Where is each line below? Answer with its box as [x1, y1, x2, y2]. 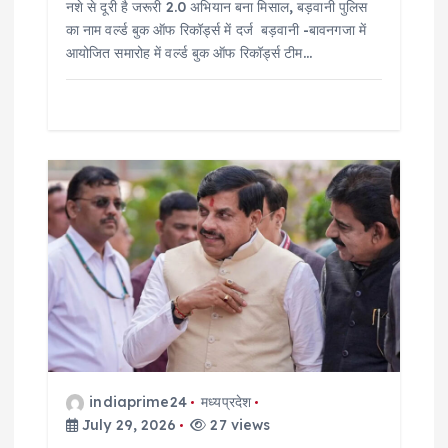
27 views [206, 416, 271, 435]
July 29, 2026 [77, 416, 176, 435]
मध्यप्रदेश [201, 393, 252, 412]
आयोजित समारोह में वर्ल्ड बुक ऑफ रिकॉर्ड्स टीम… [65, 44, 312, 63]
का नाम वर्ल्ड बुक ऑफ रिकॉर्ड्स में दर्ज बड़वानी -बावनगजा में [65, 21, 366, 40]
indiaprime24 [89, 393, 187, 412]
